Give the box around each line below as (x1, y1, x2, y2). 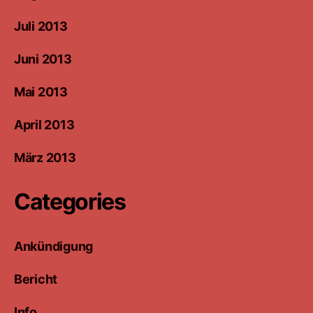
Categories (14, 187, 126, 215)
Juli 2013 (14, 18, 68, 34)
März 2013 (14, 150, 76, 165)
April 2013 (14, 117, 75, 132)
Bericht (14, 271, 58, 286)
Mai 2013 (14, 84, 68, 99)
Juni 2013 (14, 51, 72, 66)
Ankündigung (14, 238, 94, 254)
